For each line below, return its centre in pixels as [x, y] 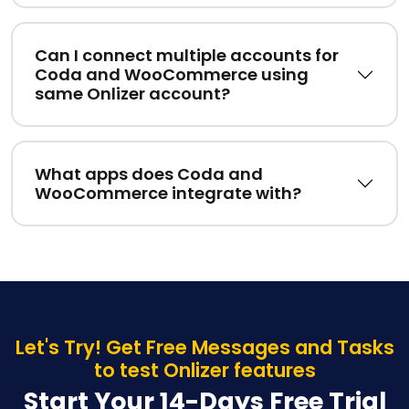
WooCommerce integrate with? [168, 194]
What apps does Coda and [149, 174]
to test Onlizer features [204, 371]
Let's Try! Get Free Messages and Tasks [204, 348]
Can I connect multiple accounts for [187, 56]
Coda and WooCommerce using [172, 75]
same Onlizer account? [132, 94]
